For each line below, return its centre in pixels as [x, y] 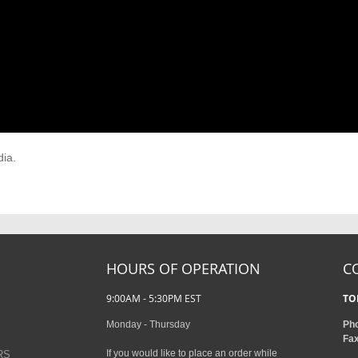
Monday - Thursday [148, 325]
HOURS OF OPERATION [183, 269]
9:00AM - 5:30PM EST [153, 298]
